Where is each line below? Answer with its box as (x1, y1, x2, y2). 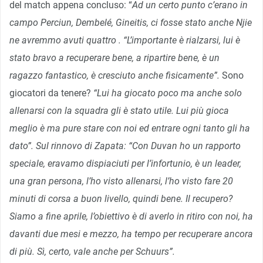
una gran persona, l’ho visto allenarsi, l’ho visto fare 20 (9, 175, 233, 187)
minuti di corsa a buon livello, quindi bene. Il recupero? (9, 193, 232, 204)
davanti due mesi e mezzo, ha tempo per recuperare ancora (9, 228, 253, 240)
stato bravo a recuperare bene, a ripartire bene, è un (9, 52, 220, 63)
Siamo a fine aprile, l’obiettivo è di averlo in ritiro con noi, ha (9, 210, 253, 222)
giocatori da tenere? (9, 87, 91, 99)
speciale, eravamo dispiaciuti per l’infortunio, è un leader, (9, 157, 241, 169)
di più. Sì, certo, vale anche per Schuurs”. (9, 245, 177, 257)
